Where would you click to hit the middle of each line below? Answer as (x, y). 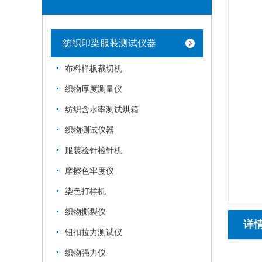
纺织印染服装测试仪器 (109, 43)
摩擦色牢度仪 (89, 171)
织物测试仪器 (89, 130)
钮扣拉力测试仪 (94, 232)
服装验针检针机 (94, 151)
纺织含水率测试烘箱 (102, 110)
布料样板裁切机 (94, 69)
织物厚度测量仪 (94, 89)
